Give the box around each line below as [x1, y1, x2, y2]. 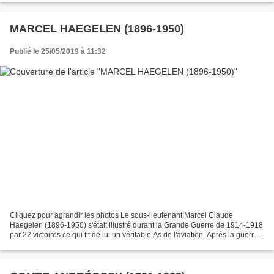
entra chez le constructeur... [10, 240, 100, 249]
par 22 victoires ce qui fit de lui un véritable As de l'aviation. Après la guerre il [10, 230, 264, 239]
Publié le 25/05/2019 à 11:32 [10, 47, 106, 56]
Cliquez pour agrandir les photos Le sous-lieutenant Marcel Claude [10, 210, 233, 220]
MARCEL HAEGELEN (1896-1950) [10, 23, 184, 35]
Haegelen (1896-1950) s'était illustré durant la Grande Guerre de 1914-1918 [10, 220, 263, 229]
